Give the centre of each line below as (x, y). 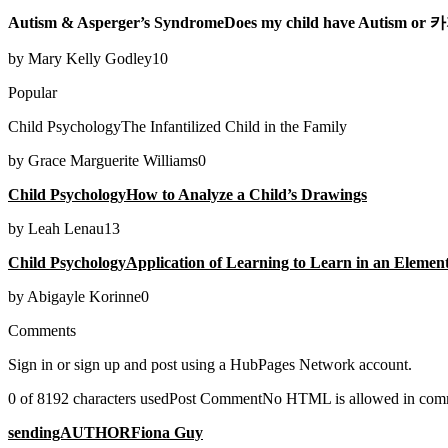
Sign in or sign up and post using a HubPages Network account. (210, 364)
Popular (32, 92)
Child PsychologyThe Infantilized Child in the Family (177, 126)
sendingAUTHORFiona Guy (105, 432)
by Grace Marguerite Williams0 (107, 160)
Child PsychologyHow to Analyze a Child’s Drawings (187, 194)
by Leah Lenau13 (64, 228)
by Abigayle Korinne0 (78, 296)
